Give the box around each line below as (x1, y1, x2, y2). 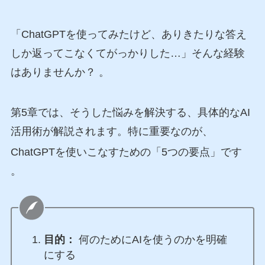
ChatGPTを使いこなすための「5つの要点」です (10, 146, 242, 159)
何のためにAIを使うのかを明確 (75, 234, 227, 246)
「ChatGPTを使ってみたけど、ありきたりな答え (10, 28, 247, 41)
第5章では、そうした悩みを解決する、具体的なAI (10, 106, 250, 119)
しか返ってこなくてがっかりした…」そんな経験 (10, 47, 245, 60)
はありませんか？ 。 (10, 66, 109, 79)
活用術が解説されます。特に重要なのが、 (10, 125, 213, 138)
